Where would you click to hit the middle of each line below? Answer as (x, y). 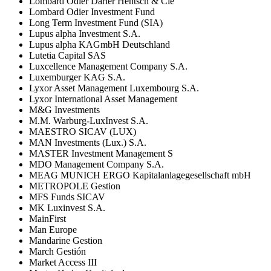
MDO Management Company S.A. (96, 164)
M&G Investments (64, 109)
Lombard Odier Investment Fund (92, 11)
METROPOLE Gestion (75, 186)
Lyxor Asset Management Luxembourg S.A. (114, 88)
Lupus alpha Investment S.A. (85, 33)
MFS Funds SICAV (67, 197)
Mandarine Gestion (66, 240)
